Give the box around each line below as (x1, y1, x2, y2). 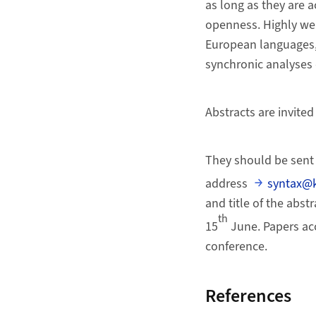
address (205, 174, 250, 193)
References (205, 282, 291, 309)
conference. (205, 237, 267, 255)
